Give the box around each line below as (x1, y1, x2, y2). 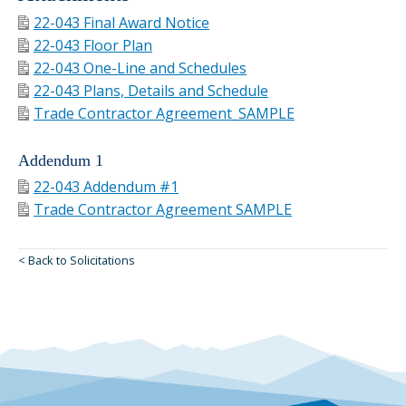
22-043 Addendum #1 (34, 176, 179, 197)
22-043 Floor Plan (34, 34, 152, 55)
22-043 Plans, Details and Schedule (34, 80, 268, 101)
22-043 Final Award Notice (34, 12, 209, 33)
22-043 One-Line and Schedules (34, 57, 246, 78)
